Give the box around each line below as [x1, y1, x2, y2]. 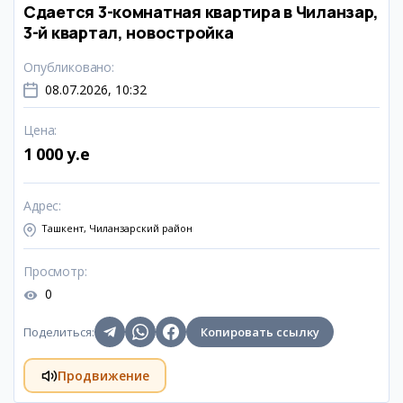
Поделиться [23, 324, 92, 340]
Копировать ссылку [201, 324, 319, 340]
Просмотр [23, 263, 85, 280]
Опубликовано [23, 58, 112, 76]
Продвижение [57, 366, 149, 384]
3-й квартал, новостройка [23, 22, 234, 43]
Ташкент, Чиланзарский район [41, 221, 193, 235]
